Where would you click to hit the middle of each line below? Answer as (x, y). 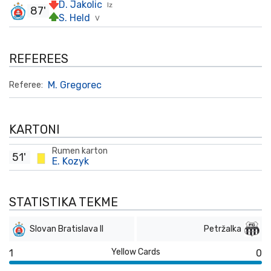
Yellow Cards (135, 252)
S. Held (74, 18)
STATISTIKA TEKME (64, 202)
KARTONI (34, 129)
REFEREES (39, 59)
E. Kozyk (70, 161)
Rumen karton (80, 151)
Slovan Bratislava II (67, 229)
